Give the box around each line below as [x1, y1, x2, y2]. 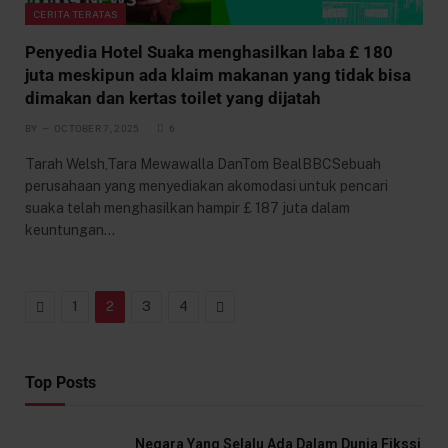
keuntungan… [25, 221, 115, 238]
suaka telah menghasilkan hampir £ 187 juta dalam [25, 199, 350, 216]
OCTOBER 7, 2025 [53, 122, 140, 134]
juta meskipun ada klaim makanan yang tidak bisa [25, 64, 411, 85]
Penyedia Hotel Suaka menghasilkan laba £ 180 [25, 41, 393, 62]
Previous [43, 297, 99, 314]
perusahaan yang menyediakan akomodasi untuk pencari [25, 177, 388, 194]
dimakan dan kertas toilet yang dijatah [25, 87, 321, 108]
